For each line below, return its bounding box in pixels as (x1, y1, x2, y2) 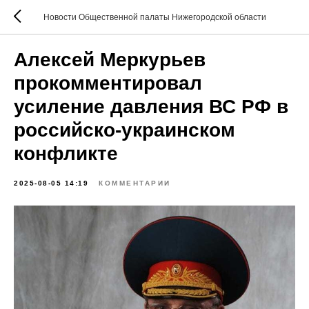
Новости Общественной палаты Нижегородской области (43, 12, 266, 22)
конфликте (14, 143, 118, 164)
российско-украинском (14, 119, 235, 141)
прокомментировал (14, 72, 202, 94)
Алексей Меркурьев (14, 49, 206, 70)
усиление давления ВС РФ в (14, 96, 288, 117)
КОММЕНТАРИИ (99, 179, 171, 187)
